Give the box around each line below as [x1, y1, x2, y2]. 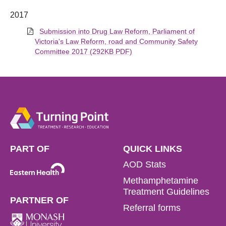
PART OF [10, 143, 49, 154]
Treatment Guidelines [123, 186, 209, 197]
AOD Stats [123, 159, 166, 169]
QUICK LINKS [123, 143, 182, 154]
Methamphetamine [123, 175, 198, 186]
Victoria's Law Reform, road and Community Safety [35, 37, 198, 45]
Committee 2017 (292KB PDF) [35, 47, 132, 55]
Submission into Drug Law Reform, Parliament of [39, 27, 195, 35]
